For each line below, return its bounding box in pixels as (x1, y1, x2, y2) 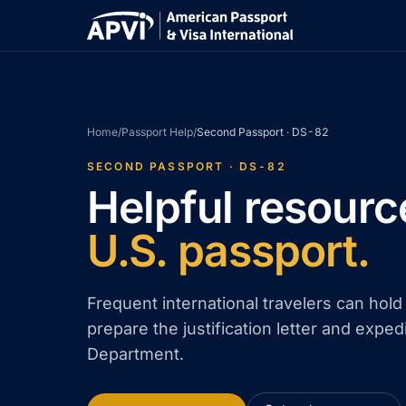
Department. (87, 344, 184, 363)
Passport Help (121, 125, 193, 139)
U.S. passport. (87, 224, 369, 277)
